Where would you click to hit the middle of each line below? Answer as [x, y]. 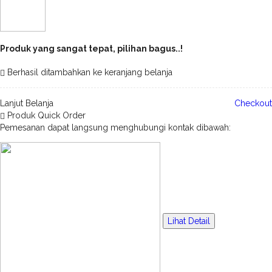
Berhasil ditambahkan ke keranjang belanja [89, 72]
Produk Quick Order [45, 115]
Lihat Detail [189, 221]
